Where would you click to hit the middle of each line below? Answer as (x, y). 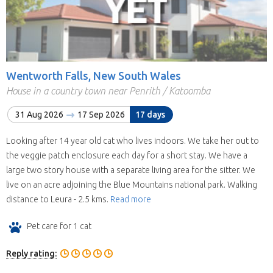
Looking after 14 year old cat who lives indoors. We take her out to (133, 140)
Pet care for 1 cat (59, 226)
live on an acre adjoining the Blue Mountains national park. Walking (132, 184)
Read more (131, 199)
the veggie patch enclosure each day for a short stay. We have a (127, 155)
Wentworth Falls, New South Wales (94, 76)
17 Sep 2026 (100, 114)
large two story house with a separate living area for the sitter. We (131, 170)
